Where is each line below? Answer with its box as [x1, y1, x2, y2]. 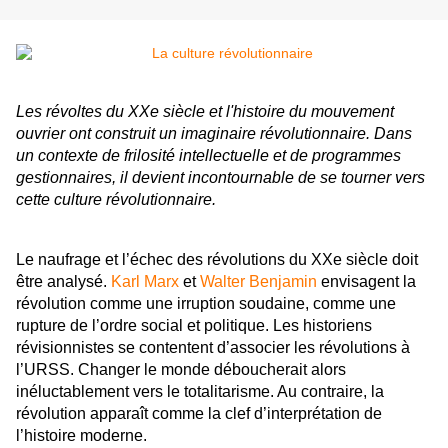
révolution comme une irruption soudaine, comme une [16, 295, 396, 313]
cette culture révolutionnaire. [16, 191, 220, 209]
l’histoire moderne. [16, 427, 147, 445]
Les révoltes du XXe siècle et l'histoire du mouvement [16, 103, 394, 121]
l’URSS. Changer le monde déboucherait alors [16, 361, 346, 379]
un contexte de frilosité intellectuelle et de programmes [16, 147, 401, 165]
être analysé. [16, 273, 111, 291]
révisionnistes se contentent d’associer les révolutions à [16, 339, 410, 357]
